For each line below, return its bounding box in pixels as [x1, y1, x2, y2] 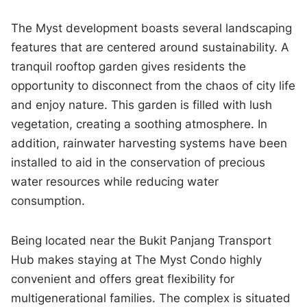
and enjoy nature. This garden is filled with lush [11, 98, 273, 112]
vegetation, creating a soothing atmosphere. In [11, 117, 268, 132]
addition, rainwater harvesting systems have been [11, 136, 288, 151]
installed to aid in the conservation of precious [11, 156, 266, 170]
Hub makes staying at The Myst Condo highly [11, 253, 262, 267]
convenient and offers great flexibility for [11, 272, 235, 286]
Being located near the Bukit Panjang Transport [11, 234, 272, 248]
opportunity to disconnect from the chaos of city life [11, 79, 296, 93]
